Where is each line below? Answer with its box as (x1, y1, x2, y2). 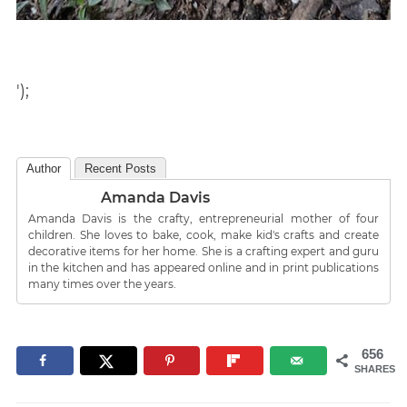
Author (25, 161, 61, 175)
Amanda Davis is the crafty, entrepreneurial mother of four (27, 211, 380, 225)
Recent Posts (84, 161, 156, 175)
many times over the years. (27, 276, 176, 291)
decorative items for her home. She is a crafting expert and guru (27, 243, 380, 258)
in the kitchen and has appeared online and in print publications (27, 260, 380, 274)
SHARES (354, 363, 396, 375)
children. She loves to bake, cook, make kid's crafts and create (27, 227, 380, 242)
